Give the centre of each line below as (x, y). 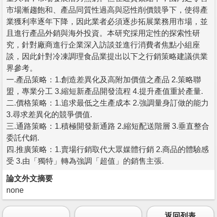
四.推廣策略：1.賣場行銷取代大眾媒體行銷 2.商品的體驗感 (108, 149)
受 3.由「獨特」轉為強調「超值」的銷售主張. (85, 161)
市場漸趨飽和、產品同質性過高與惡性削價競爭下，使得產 (107, 10)
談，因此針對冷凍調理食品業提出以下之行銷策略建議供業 (107, 56)
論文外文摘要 (30, 178)
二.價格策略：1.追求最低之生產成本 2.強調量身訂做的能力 (108, 103)
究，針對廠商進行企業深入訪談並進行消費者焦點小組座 (103, 45)
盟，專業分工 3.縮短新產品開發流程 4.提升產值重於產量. (105, 91)
